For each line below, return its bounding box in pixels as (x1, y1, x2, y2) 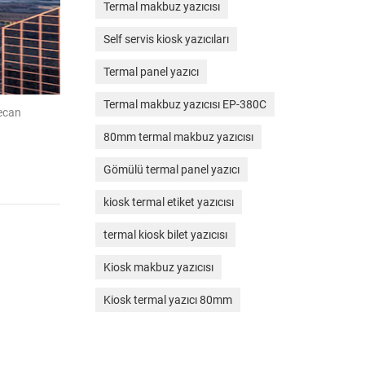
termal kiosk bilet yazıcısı (103, 228, 227, 242)
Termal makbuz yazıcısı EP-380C (103, 98, 266, 112)
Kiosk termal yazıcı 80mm (103, 293, 232, 307)
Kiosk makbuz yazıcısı (103, 261, 213, 275)
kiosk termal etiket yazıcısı (103, 196, 234, 209)
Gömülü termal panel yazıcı (103, 163, 240, 177)
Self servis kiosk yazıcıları (103, 33, 229, 46)
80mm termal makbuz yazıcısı (103, 130, 253, 144)
